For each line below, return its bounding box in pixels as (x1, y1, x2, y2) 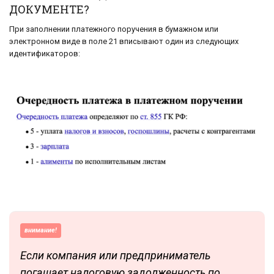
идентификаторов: (9, 49, 80, 59)
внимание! (24, 226, 57, 234)
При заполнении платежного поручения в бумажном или (9, 24, 218, 34)
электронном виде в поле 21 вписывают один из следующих (9, 37, 239, 46)
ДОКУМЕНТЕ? (9, 2, 89, 17)
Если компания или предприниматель (20, 248, 210, 262)
